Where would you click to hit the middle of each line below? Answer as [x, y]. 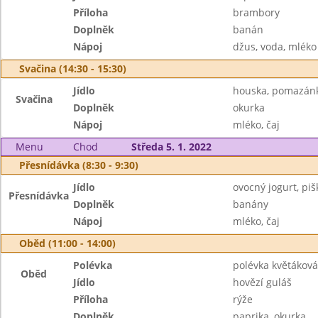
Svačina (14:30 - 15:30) [73, 68]
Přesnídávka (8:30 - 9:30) [79, 165]
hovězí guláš [262, 282]
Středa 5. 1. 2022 [171, 147]
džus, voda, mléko [274, 46]
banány [250, 204]
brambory [256, 12]
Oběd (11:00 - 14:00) [67, 243]
